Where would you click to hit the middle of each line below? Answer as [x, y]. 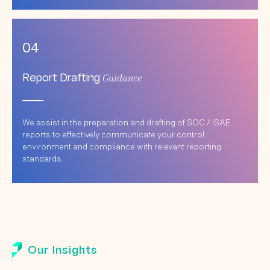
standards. [43, 158]
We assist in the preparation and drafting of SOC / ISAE [126, 122]
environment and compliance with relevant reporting [121, 146]
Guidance [122, 77]
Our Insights [63, 251]
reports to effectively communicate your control [113, 134]
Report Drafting [62, 78]
